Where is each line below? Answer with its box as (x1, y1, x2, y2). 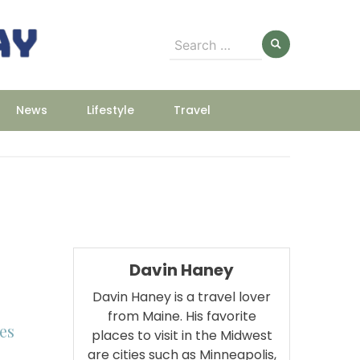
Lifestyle (86, 102, 134, 118)
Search (169, 29, 217, 48)
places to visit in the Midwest (91, 326, 272, 345)
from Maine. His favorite (107, 307, 256, 325)
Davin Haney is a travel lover (92, 288, 271, 306)
